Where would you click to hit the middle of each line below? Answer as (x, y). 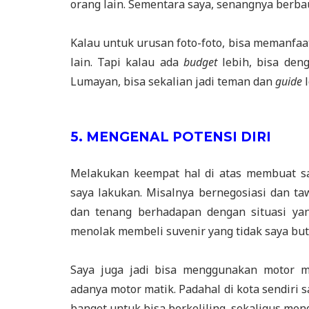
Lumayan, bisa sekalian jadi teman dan (173, 81)
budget (203, 62)
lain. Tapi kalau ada (127, 62)
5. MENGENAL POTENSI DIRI (171, 137)
